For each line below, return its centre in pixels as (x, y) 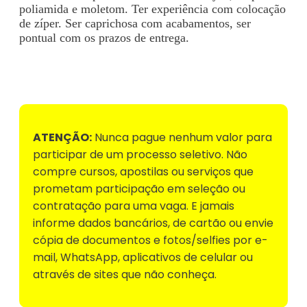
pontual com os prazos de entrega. (104, 37)
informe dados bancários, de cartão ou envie (153, 223)
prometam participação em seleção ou (139, 188)
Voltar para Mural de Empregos (107, 68)
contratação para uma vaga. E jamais (134, 206)
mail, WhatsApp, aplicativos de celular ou (143, 257)
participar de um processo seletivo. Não (140, 154)
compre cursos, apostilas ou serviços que (143, 171)
